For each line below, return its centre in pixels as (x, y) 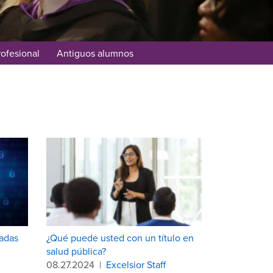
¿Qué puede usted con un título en (120, 237)
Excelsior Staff (136, 264)
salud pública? (76, 251)
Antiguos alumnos (95, 53)
